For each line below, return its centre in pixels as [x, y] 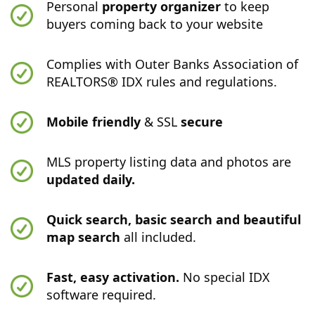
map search [84, 237]
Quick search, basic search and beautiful [174, 219]
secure [202, 122]
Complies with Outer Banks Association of [173, 64]
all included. [159, 237]
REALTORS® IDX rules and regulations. [162, 82]
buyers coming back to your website [155, 24]
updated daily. [91, 179]
